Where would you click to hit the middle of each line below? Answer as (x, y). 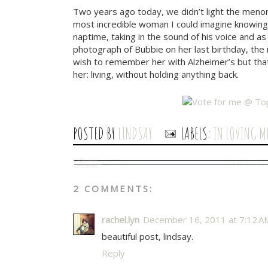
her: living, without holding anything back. (156, 74)
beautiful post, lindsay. (147, 236)
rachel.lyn (121, 219)
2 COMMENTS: (113, 188)
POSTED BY (95, 133)
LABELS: (197, 133)
